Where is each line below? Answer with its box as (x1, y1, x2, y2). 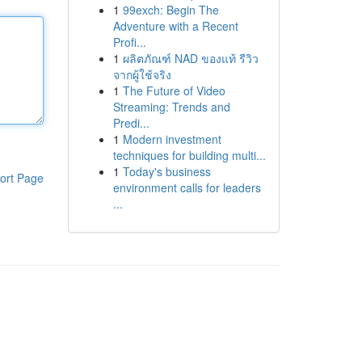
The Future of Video (122, 82, 225, 99)
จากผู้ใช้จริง (112, 66, 171, 82)
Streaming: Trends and (112, 99, 230, 115)
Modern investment (122, 131, 221, 147)
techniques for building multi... (112, 147, 266, 163)
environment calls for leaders (112, 179, 261, 196)
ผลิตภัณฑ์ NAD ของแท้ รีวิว (122, 50, 259, 66)
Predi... (112, 115, 149, 131)
